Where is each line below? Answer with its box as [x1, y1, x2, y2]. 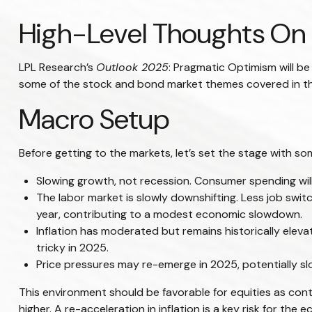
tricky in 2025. [36, 240, 109, 255]
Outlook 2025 [95, 59, 169, 75]
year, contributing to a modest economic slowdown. [36, 206, 302, 221]
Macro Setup [18, 100, 169, 137]
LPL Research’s [18, 59, 96, 75]
